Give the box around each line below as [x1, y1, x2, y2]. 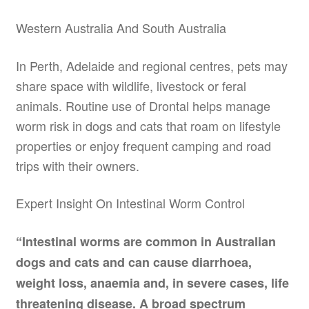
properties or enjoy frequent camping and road [15, 136, 271, 154]
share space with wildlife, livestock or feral [15, 76, 246, 94]
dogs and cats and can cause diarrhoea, [15, 252, 252, 271]
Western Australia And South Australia [15, 19, 226, 37]
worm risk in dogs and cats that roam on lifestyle [15, 116, 281, 134]
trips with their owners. [15, 156, 139, 175]
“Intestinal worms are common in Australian [15, 232, 276, 250]
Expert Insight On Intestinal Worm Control [15, 194, 245, 212]
